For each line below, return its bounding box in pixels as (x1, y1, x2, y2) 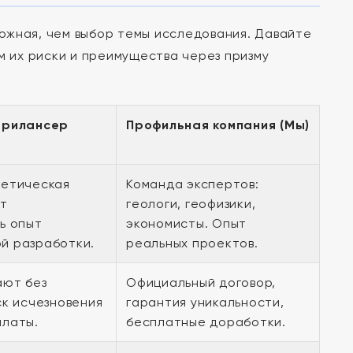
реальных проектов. (126, 236, 258, 251)
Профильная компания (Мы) (126, 117, 310, 132)
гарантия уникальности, (126, 295, 284, 310)
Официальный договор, (126, 275, 276, 290)
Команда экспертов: (126, 176, 259, 191)
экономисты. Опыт (126, 216, 247, 231)
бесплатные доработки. (126, 314, 286, 329)
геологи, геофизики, (126, 196, 256, 211)
